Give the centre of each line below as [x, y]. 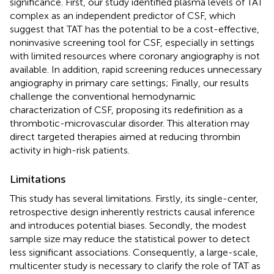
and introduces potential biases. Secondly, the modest [128, 225]
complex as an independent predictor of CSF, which [123, 15]
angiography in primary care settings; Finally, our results [129, 83]
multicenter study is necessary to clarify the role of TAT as [135, 265]
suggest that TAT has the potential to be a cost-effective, [135, 29]
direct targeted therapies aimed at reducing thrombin [125, 136]
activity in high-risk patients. [70, 150]
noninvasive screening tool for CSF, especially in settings [132, 42]
